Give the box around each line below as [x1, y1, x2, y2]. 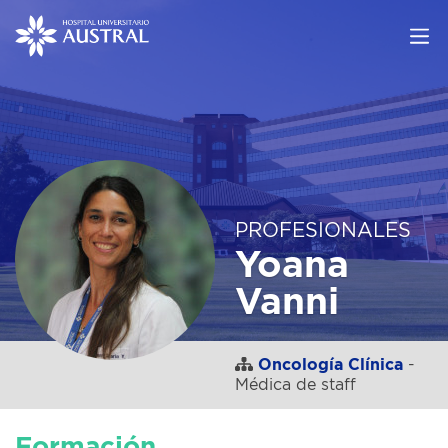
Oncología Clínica [258, 357, 403, 373]
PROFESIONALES [235, 221, 411, 241]
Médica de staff [235, 377, 356, 393]
